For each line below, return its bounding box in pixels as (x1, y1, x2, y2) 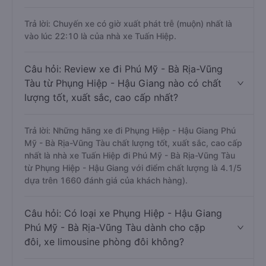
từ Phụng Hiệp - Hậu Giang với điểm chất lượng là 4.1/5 (24, 163, 242, 173)
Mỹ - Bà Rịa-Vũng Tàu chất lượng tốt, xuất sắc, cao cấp (24, 138, 242, 148)
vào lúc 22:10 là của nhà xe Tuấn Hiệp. (24, 31, 176, 41)
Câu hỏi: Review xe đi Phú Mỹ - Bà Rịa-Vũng (24, 63, 223, 75)
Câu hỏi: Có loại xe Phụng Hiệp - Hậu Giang (24, 207, 222, 219)
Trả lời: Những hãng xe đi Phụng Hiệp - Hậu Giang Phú (24, 125, 236, 135)
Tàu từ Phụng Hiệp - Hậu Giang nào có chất (24, 77, 221, 89)
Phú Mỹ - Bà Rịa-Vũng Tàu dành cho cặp (24, 221, 205, 233)
